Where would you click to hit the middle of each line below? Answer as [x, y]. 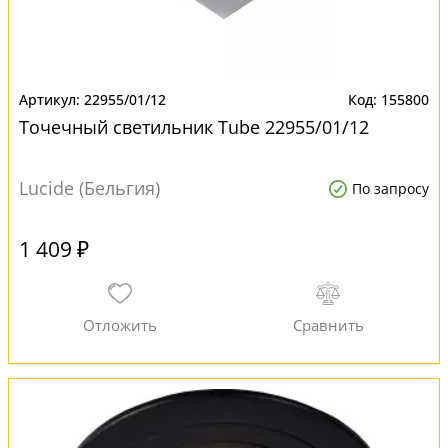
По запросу [390, 188]
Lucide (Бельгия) [89, 188]
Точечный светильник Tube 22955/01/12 [194, 127]
